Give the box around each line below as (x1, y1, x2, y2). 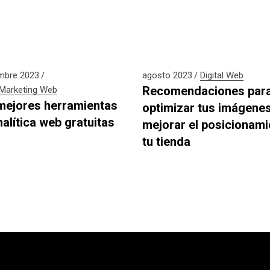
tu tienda (142, 134, 190, 149)
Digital (199, 70, 224, 81)
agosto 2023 (142, 70, 192, 81)
